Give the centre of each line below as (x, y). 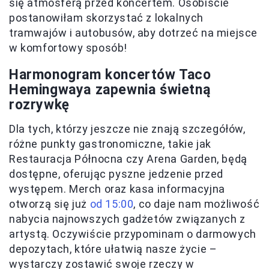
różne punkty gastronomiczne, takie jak (110, 144)
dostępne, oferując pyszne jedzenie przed (116, 174)
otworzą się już (50, 204)
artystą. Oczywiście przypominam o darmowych (133, 234)
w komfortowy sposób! (68, 48)
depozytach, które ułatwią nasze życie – (113, 249)
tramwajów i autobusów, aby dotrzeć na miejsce (134, 33)
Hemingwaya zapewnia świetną (110, 90)
